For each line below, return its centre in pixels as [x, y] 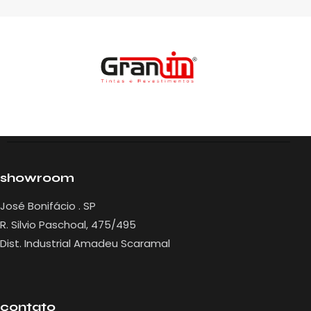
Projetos [219, 113]
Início [62, 113]
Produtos [158, 113]
